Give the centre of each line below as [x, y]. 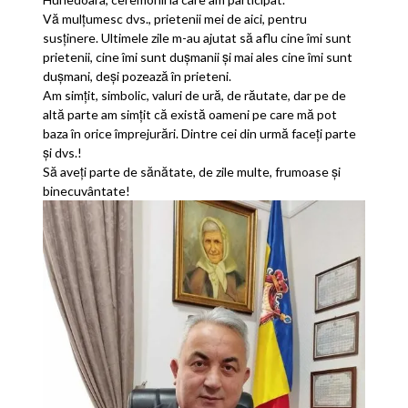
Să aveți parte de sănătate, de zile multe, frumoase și [192, 172]
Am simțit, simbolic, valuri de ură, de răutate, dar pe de [195, 96]
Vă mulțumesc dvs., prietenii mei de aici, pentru [175, 19]
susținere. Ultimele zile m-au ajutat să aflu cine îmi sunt [198, 38]
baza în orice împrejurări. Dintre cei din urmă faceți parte [200, 134]
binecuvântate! [87, 191]
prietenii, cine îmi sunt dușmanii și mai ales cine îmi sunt [198, 57]
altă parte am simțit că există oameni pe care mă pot [190, 115]
